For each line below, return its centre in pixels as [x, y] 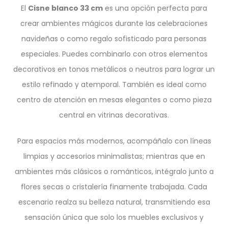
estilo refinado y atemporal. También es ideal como [114, 84]
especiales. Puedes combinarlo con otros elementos [114, 54]
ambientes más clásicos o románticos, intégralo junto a [114, 172]
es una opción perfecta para [155, 8]
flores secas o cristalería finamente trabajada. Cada [114, 187]
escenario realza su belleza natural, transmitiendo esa [114, 202]
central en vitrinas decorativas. [114, 115]
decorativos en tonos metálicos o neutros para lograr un [114, 69]
